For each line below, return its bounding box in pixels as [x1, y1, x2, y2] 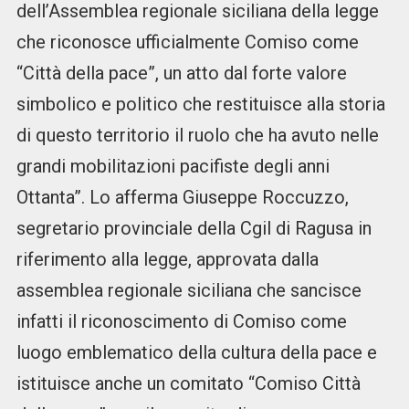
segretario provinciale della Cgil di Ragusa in [16, 217, 372, 240]
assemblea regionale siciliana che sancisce [16, 279, 362, 302]
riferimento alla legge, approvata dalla [16, 248, 319, 271]
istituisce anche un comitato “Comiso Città [16, 372, 361, 395]
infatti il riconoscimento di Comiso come [16, 310, 347, 333]
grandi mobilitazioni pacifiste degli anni [16, 155, 330, 178]
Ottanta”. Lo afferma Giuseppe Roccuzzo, [16, 186, 349, 209]
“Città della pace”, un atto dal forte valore [16, 62, 347, 85]
